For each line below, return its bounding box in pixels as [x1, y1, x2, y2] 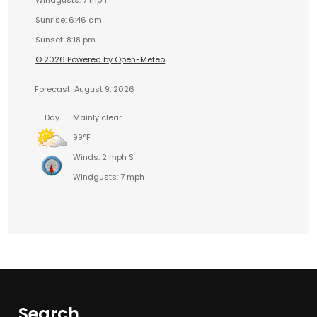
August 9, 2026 [72, 83, 135, 96]
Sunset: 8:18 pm [35, 34, 96, 46]
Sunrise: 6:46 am [35, 14, 103, 26]
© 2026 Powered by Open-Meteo [35, 54, 166, 66]
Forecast [35, 83, 71, 96]
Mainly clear [73, 112, 122, 124]
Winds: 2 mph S [73, 151, 134, 163]
